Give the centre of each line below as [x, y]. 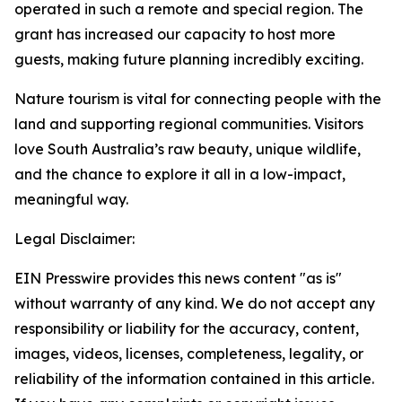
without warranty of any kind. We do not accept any [195, 303]
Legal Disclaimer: [74, 239]
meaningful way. [71, 199]
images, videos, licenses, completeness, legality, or [189, 354]
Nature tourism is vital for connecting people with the [198, 99]
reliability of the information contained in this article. [194, 379]
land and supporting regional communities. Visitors [189, 124]
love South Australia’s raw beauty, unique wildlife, [188, 149]
